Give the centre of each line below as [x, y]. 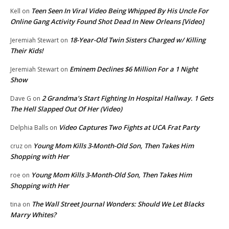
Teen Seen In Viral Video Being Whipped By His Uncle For [120, 10]
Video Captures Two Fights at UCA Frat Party [129, 127]
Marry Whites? [33, 214]
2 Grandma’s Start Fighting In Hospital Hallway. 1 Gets [128, 98]
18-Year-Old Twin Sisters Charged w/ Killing [138, 40]
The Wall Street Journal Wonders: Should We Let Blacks [118, 204]
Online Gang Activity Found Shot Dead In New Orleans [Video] [107, 21]
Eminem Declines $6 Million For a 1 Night [134, 69]
